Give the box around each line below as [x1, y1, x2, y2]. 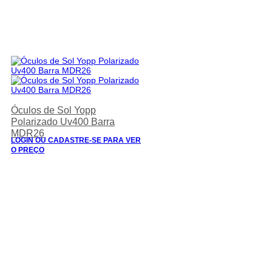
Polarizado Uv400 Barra [11, 116, 115, 127]
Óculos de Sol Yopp [11, 104, 96, 116]
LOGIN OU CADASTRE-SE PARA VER [11, 135, 141, 144]
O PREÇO [11, 145, 44, 154]
